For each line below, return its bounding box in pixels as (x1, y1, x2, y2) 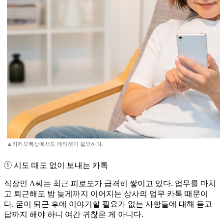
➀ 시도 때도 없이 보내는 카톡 (4, 161, 108, 170)
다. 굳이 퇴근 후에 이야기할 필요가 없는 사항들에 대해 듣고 (4, 200, 212, 209)
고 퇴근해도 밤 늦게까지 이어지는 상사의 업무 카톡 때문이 (4, 190, 208, 198)
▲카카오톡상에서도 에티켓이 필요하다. (7, 141, 103, 147)
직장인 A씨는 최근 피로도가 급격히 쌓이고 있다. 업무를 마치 (4, 179, 216, 188)
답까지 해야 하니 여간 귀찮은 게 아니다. (4, 210, 143, 219)
